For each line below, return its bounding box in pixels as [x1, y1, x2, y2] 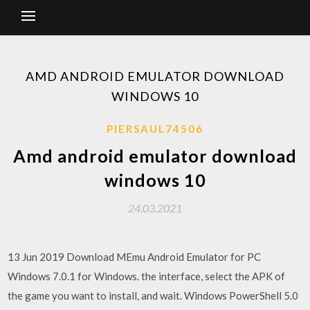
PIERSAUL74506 [107, 122, 203, 135]
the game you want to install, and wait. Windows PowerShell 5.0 [8, 289, 299, 302]
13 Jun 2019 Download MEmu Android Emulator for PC [8, 250, 262, 263]
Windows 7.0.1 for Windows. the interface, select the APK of [8, 270, 286, 282]
